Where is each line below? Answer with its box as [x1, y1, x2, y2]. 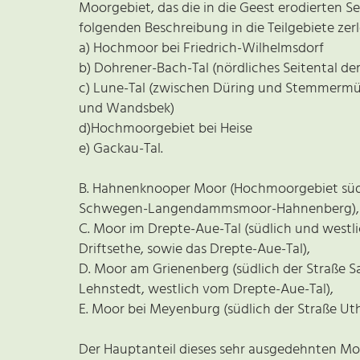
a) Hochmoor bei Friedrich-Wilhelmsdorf [79, 36, 324, 60]
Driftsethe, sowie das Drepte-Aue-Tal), [79, 237, 310, 261]
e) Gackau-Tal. [79, 137, 163, 161]
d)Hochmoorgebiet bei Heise [79, 117, 252, 141]
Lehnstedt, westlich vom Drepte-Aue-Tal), [79, 277, 333, 301]
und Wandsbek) [79, 96, 174, 121]
